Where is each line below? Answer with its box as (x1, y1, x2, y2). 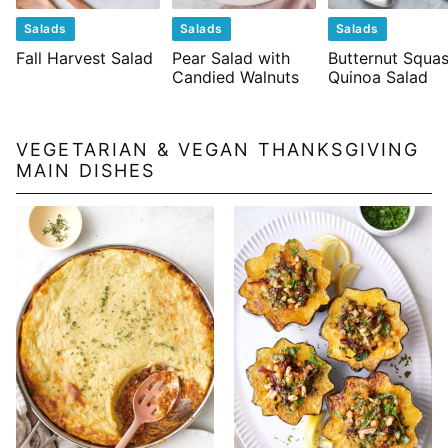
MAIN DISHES (16, 160, 156, 182)
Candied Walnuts (172, 67, 299, 88)
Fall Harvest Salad (16, 48, 153, 69)
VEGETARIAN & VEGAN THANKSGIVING (16, 139, 420, 161)
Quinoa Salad (328, 67, 428, 88)
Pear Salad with (172, 48, 290, 69)
